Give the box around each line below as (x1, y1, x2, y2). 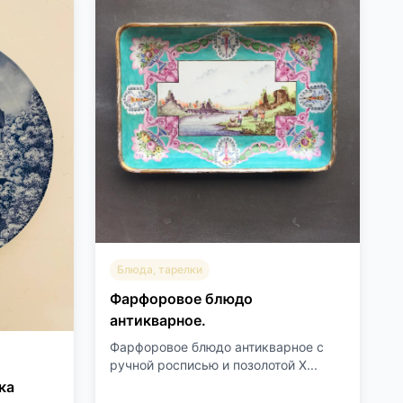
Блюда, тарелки (117, 263, 202, 276)
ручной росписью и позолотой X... (110, 357, 318, 372)
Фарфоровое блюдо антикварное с (110, 339, 324, 354)
